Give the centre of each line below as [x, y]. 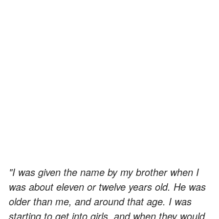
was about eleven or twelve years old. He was [107, 186]
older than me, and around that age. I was [100, 201]
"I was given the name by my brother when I [104, 172]
